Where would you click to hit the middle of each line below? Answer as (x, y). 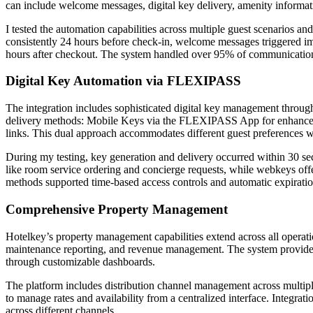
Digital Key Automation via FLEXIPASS (123, 81)
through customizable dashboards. (80, 261)
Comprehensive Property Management (117, 209)
